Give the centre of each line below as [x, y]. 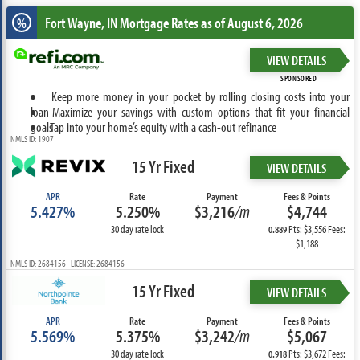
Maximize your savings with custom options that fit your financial [201, 111]
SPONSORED [299, 78]
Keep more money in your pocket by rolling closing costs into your [200, 96]
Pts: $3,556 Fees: [317, 229]
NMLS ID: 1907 [32, 139]
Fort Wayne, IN [81, 22]
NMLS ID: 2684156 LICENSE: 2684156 [67, 263]
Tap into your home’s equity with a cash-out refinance [163, 127]
